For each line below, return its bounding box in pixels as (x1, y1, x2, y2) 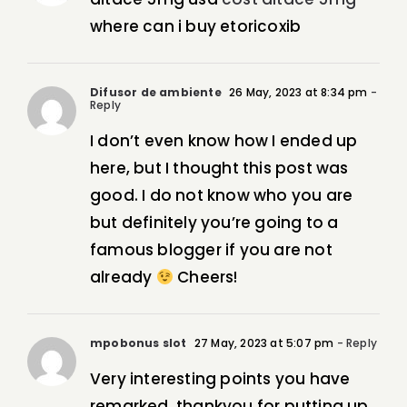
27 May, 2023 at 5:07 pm (191, 335, 334, 352)
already (90, 266, 156, 289)
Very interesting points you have (90, 368, 351, 391)
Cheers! (173, 266, 238, 289)
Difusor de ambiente (90, 84, 222, 101)
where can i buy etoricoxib (90, 15, 302, 38)
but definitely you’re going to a (90, 212, 339, 234)
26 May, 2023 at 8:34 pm (225, 84, 368, 101)
